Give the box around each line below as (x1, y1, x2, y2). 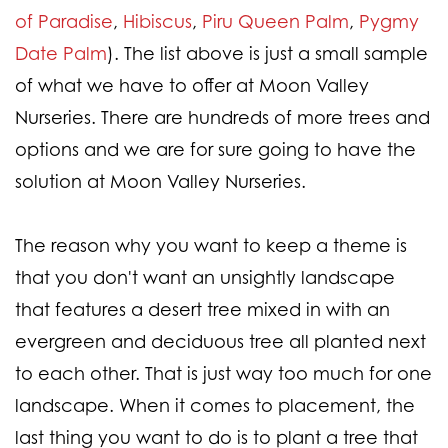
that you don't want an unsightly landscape (15, 265, 395, 288)
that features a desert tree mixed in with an (15, 297, 390, 320)
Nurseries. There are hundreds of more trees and (15, 105, 430, 128)
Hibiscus (123, 9, 192, 32)
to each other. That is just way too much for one (15, 361, 432, 384)
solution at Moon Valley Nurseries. (15, 169, 306, 192)
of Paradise (15, 9, 113, 32)
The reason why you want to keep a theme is (15, 233, 407, 256)
